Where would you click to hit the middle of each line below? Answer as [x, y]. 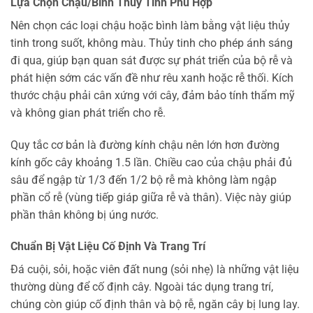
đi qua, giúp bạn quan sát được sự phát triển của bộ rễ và [152, 60]
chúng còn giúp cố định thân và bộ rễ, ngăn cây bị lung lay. [155, 305]
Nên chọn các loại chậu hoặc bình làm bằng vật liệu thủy [150, 25]
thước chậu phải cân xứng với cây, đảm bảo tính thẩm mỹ [153, 95]
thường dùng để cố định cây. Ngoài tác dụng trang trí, [142, 287]
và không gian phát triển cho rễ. [88, 112]
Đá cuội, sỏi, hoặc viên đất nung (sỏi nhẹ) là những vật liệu [155, 270]
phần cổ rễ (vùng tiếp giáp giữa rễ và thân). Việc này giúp [151, 197]
